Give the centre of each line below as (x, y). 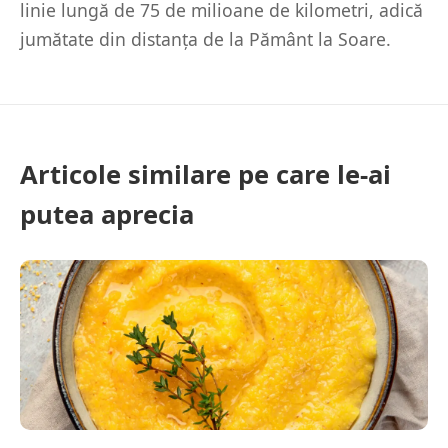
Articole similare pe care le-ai (205, 174)
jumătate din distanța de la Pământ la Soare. (205, 38)
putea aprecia (107, 214)
